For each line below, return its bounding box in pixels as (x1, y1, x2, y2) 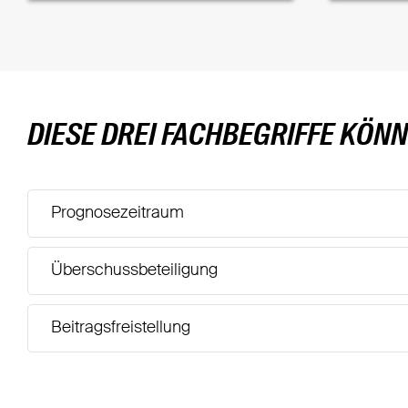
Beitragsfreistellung (50, 319, 190, 336)
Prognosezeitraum (50, 204, 184, 221)
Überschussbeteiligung (50, 261, 218, 279)
